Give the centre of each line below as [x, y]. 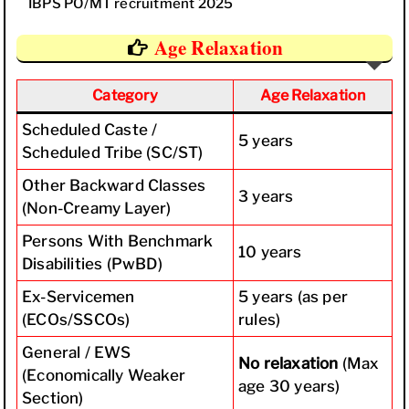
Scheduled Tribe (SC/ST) [113, 152]
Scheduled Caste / [90, 129]
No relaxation [288, 363]
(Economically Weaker [104, 375]
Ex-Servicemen [79, 296]
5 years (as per [293, 296]
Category [125, 95]
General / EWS [77, 352]
